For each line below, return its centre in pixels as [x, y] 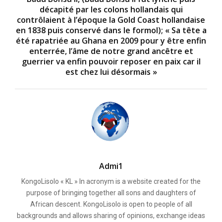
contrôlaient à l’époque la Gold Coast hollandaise [111, 20]
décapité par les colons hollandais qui [111, 9]
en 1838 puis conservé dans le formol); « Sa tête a [111, 30]
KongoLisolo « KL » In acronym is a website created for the [111, 181]
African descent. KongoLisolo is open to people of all [111, 204]
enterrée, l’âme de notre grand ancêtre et [111, 51]
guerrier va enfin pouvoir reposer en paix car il [111, 61]
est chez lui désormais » [111, 72]
